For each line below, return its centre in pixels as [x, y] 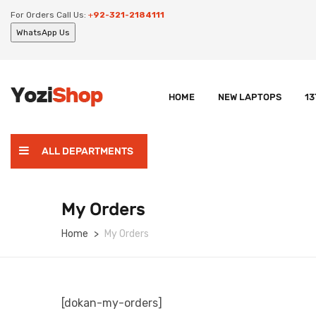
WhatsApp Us [43, 32]
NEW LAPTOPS [250, 97]
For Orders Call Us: [48, 15]
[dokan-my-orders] [112, 303]
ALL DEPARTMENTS [87, 151]
